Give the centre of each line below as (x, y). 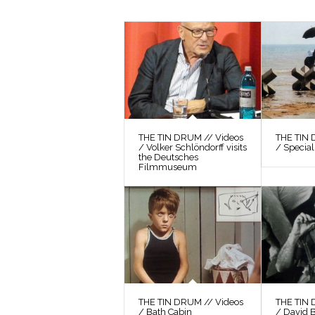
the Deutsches (168, 157)
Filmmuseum (168, 167)
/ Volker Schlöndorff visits (193, 147)
